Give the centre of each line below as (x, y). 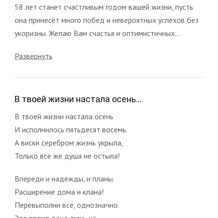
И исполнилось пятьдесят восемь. (71, 129)
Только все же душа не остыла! (67, 155)
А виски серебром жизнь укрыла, (69, 142)
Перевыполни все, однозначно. (67, 205)
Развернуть (34, 56)
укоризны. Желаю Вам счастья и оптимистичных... (97, 33)
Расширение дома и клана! (59, 191)
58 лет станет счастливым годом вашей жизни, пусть (104, 7)
